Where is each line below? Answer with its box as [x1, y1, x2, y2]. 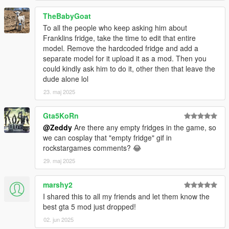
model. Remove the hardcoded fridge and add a [43, 43, 198, 54]
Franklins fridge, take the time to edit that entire [43, 33, 196, 43]
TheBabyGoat [43, 11, 91, 21]
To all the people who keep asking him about [43, 22, 187, 33]
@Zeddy [43, 122, 72, 133]
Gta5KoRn [43, 110, 79, 121]
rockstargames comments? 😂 [43, 143, 141, 153]
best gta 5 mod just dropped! [43, 201, 136, 212]
